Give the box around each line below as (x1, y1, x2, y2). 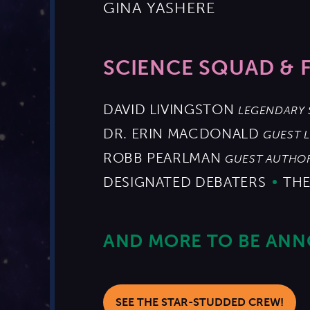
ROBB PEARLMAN (103, 149, 221, 167)
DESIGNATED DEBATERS (103, 174, 266, 191)
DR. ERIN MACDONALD (103, 125, 259, 143)
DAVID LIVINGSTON (103, 101, 235, 118)
